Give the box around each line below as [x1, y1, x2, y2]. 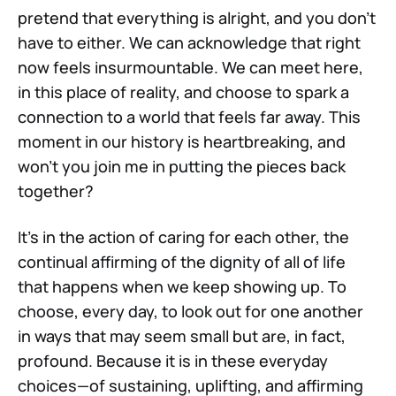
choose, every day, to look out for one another [18, 300, 363, 322]
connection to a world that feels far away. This [18, 105, 361, 127]
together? [18, 179, 94, 202]
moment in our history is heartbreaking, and [18, 130, 346, 152]
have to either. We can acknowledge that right [18, 31, 361, 53]
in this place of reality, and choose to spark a [18, 80, 349, 103]
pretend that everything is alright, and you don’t [18, 6, 376, 28]
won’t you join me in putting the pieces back [18, 155, 346, 177]
